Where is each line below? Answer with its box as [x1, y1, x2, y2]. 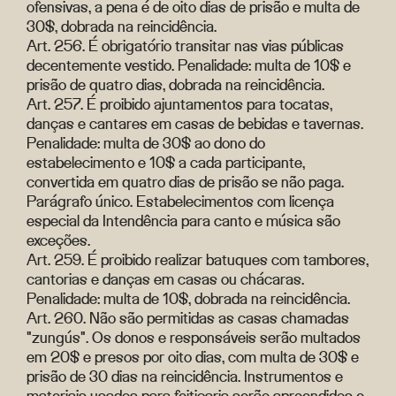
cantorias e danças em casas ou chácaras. [27, 269, 304, 289]
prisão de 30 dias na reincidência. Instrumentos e [27, 366, 343, 386]
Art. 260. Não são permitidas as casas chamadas [27, 308, 349, 328]
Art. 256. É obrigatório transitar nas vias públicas [27, 35, 344, 56]
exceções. [27, 230, 90, 250]
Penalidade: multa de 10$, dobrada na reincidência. [27, 288, 350, 308]
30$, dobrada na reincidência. [27, 16, 217, 36]
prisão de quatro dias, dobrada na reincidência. [27, 74, 324, 95]
